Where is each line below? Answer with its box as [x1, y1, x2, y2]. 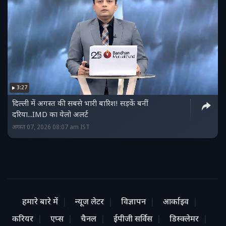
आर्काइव [162, 197, 189, 208]
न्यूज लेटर [75, 197, 104, 208]
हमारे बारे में [22, 197, 58, 208]
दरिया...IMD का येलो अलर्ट [12, 110, 88, 121]
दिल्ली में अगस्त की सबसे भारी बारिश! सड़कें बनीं [12, 99, 148, 109]
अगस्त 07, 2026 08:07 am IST [12, 124, 90, 132]
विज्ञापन [121, 197, 146, 208]
